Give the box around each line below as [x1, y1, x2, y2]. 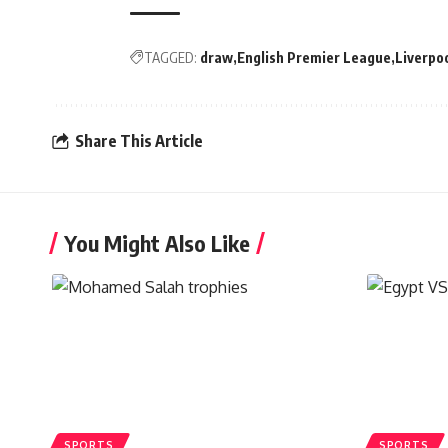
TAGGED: [144, 48, 197, 66]
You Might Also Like [64, 228, 250, 257]
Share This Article [75, 131, 203, 151]
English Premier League [237, 48, 391, 66]
